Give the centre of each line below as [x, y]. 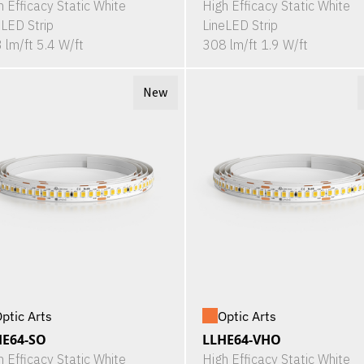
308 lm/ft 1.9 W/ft [255, 44]
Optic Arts [247, 316]
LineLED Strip [240, 25]
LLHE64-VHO [241, 339]
